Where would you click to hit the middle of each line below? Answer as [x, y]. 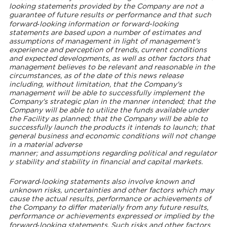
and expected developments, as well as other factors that [109, 59]
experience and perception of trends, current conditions [108, 50]
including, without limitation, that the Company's [95, 84]
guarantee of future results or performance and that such [110, 15]
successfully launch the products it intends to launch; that [112, 127]
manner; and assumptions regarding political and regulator [113, 153]
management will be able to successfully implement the [106, 93]
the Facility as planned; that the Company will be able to [108, 119]
